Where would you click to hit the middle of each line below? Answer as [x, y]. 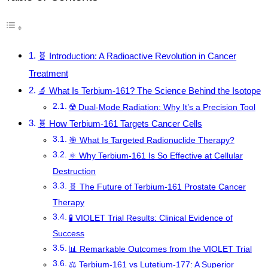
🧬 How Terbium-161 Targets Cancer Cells [120, 124]
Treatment [48, 74]
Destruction [74, 172]
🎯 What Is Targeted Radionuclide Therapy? [151, 141]
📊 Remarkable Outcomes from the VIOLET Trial [160, 249]
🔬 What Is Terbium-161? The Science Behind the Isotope [150, 91]
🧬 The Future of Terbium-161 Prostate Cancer [157, 187]
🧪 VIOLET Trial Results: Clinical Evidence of [150, 218]
